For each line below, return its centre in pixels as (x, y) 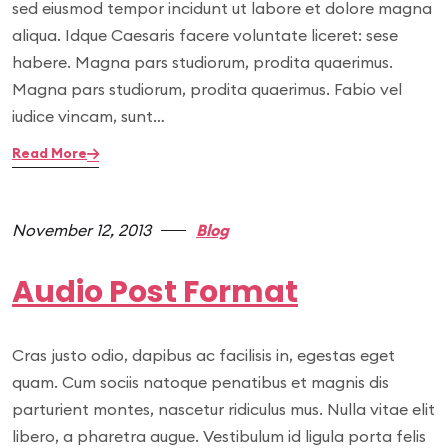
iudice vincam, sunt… (88, 116)
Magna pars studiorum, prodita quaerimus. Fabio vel (207, 89)
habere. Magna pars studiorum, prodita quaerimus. (202, 62)
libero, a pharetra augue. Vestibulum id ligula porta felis (219, 436)
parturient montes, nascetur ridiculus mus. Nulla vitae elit (223, 409)
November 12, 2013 (81, 230)
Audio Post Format (155, 292)
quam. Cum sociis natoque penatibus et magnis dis (200, 382)
